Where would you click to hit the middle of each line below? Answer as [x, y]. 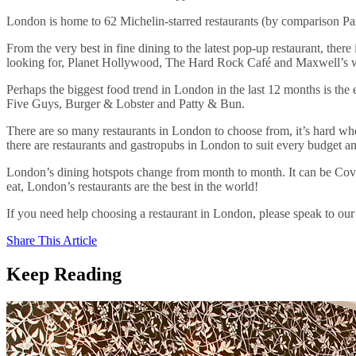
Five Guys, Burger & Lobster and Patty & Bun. [126, 103]
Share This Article [52, 240]
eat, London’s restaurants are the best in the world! [132, 186]
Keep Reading [64, 274]
